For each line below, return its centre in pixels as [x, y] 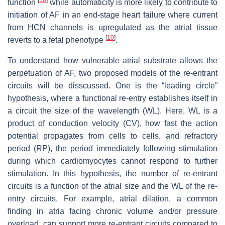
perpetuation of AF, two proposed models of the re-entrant [113, 73]
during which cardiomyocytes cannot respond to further [113, 161]
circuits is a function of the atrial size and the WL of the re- [113, 186]
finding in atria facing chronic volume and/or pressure [113, 211]
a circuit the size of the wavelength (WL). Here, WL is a [113, 110]
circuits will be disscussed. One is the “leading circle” [113, 85]
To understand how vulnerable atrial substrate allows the [113, 60]
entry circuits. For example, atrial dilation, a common [113, 198]
